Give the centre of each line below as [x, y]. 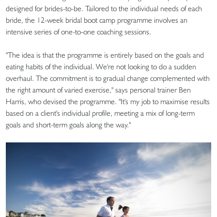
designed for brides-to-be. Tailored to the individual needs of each [104, 8]
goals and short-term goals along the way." [68, 124]
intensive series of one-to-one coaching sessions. [78, 31]
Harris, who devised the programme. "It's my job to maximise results [108, 101]
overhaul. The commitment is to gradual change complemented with [108, 78]
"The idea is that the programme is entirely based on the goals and [105, 55]
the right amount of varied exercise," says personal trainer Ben [98, 90]
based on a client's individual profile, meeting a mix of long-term [100, 113]
